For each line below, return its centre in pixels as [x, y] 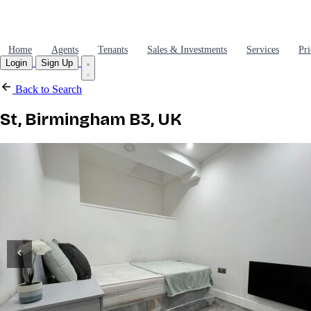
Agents [65, 50]
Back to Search [47, 89]
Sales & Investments [187, 50]
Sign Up [57, 63]
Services [263, 50]
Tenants [113, 50]
